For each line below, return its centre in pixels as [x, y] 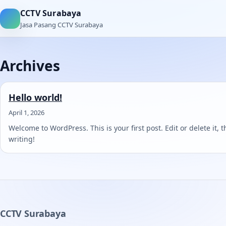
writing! [22, 139]
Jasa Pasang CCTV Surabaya [62, 25]
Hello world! [35, 97]
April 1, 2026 [26, 112]
